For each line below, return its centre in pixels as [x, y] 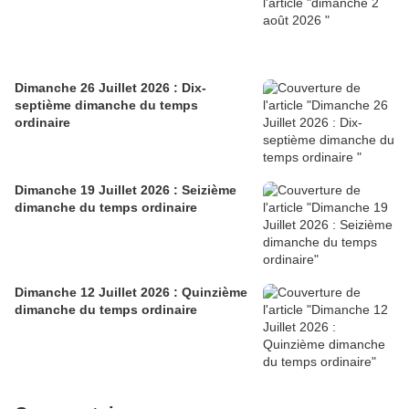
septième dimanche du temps [106, 105]
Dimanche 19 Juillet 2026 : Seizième [126, 190]
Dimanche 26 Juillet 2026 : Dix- [110, 88]
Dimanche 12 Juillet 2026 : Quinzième [98, 293]
